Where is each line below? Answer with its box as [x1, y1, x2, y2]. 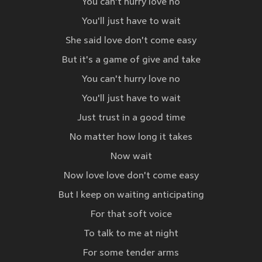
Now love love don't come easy [63, 171, 199, 182]
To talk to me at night [84, 229, 178, 240]
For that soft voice [90, 209, 172, 220]
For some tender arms [83, 248, 179, 259]
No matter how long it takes [70, 132, 192, 143]
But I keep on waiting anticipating [58, 190, 204, 201]
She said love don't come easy [65, 36, 196, 47]
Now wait [110, 151, 152, 163]
